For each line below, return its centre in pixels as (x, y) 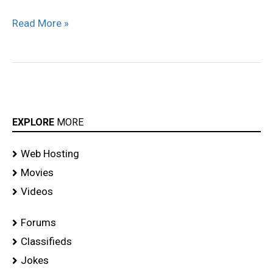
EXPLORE (34, 122)
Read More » (41, 23)
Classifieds (46, 241)
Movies (37, 172)
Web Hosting (50, 153)
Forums (38, 222)
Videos (37, 191)
